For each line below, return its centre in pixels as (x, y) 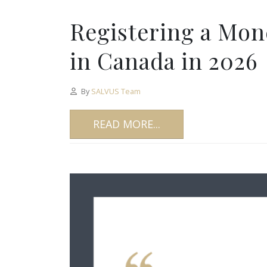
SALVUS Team (116, 91)
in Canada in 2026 (164, 60)
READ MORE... (127, 124)
